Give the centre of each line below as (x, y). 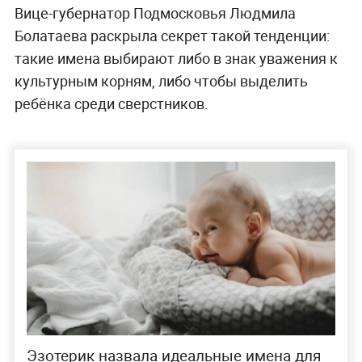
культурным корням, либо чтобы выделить (161, 80)
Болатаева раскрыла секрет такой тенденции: (172, 35)
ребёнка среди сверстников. (111, 103)
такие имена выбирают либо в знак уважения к (176, 58)
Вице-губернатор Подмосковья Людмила (155, 13)
